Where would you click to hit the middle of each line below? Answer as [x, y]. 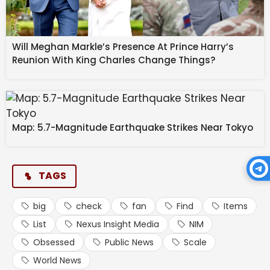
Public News [129, 242]
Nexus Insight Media [118, 224]
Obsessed [54, 242]
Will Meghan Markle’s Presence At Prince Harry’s [123, 46]
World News [57, 260]
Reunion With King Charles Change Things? [114, 60]
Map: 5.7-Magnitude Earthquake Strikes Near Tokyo [133, 127]
